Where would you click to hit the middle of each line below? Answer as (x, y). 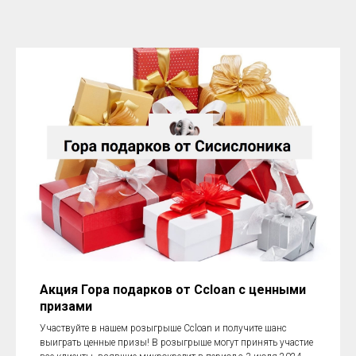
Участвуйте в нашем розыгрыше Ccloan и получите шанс (163, 328)
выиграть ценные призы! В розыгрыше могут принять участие (176, 342)
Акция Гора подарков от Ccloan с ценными (173, 289)
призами (66, 306)
